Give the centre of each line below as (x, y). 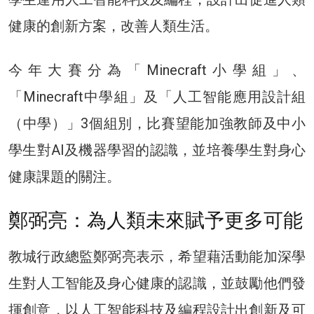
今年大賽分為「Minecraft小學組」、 (157, 70)
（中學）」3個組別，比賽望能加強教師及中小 (157, 123)
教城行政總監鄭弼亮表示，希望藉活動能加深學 (157, 256)
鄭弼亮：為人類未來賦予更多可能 (156, 220)
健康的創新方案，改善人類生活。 (114, 26)
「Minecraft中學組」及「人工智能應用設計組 (157, 96)
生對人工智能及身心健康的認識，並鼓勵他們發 (157, 283)
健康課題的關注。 (64, 176)
